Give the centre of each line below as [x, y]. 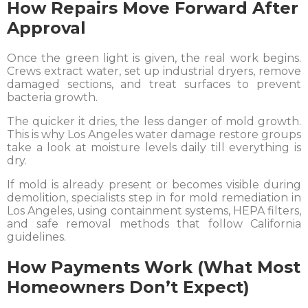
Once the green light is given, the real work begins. [154, 58]
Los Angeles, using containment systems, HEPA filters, [154, 211]
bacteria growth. [52, 98]
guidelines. [36, 237]
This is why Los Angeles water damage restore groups [154, 135]
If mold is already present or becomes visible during [154, 185]
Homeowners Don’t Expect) [128, 287]
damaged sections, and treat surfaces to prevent [154, 85]
